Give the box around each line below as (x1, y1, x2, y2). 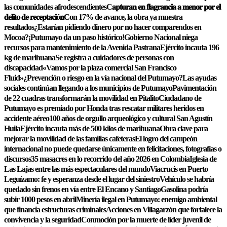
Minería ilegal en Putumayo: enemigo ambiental (76, 195, 217, 204)
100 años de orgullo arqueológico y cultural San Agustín (49, 114, 212, 123)
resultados (4, 23, 34, 31)
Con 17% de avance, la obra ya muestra (64, 13, 182, 21)
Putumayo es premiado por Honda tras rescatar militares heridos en (4, 104, 204, 112)
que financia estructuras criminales (4, 205, 106, 214)
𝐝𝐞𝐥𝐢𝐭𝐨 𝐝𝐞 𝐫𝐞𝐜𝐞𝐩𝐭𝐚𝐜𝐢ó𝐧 (4, 13, 64, 21)
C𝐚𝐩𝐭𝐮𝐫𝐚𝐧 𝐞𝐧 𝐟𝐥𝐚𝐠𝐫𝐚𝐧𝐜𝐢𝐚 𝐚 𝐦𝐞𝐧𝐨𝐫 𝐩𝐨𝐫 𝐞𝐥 (106, 3, 220, 11)
